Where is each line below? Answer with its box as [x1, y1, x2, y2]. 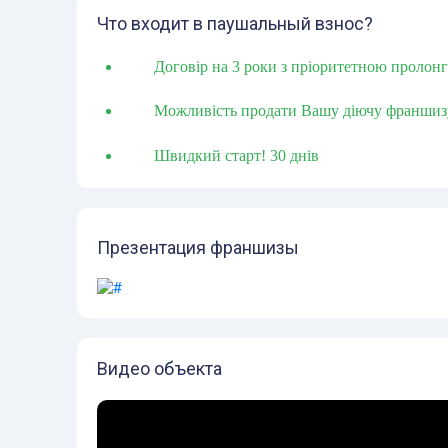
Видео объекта [97, 357, 222, 379]
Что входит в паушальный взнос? [97, 13, 373, 34]
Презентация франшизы [97, 236, 299, 258]
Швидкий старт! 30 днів [154, 146, 319, 164]
